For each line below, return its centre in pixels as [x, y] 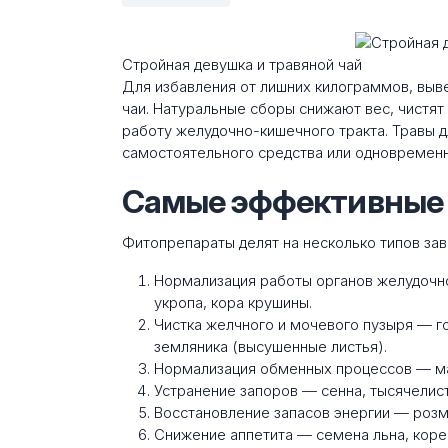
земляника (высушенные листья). [270, 346]
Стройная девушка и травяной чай [242, 64]
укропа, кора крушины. [233, 302]
